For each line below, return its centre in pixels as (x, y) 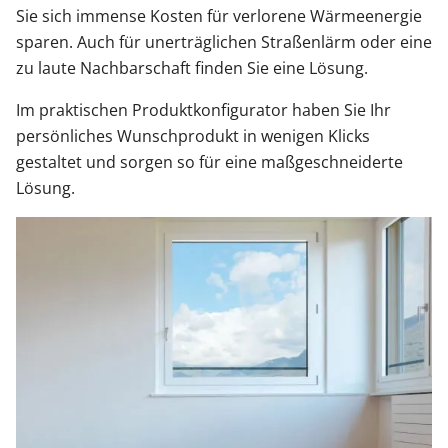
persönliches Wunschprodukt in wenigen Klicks (193, 136)
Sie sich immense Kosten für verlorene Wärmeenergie (219, 16)
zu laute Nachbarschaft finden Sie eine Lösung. (192, 68)
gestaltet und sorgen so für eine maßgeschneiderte (209, 162)
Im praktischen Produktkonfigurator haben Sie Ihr (203, 110)
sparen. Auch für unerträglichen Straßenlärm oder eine (224, 42)
